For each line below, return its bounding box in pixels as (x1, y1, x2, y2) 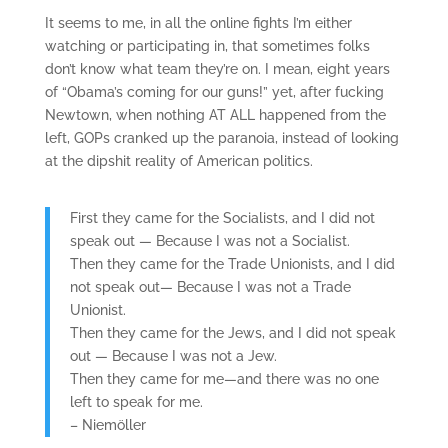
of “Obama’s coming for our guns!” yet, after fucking (44, 84, 384, 100)
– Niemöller (69, 417, 146, 433)
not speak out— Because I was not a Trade (69, 279, 351, 295)
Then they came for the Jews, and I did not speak (69, 325, 396, 341)
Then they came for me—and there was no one (69, 371, 379, 387)
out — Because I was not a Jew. (69, 348, 277, 364)
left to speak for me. (69, 394, 203, 410)
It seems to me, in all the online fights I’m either (44, 15, 352, 31)
